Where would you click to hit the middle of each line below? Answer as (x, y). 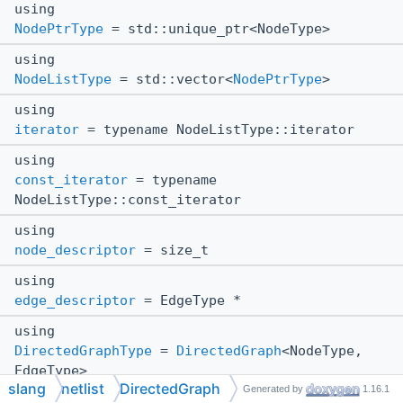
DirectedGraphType (83, 351)
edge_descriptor (75, 301)
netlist (83, 389)
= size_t (172, 251)
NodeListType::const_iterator (128, 200)
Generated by (274, 389)
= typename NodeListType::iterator (217, 130)
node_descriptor (75, 251)
